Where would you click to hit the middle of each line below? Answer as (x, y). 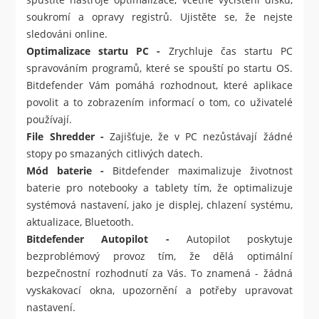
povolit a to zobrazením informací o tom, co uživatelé (159, 103)
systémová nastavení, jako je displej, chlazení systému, (159, 205)
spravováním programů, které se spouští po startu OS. (159, 68)
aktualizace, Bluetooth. (80, 222)
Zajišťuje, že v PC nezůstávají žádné (201, 137)
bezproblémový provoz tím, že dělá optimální (159, 256)
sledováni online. (67, 34)
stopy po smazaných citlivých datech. (115, 154)
